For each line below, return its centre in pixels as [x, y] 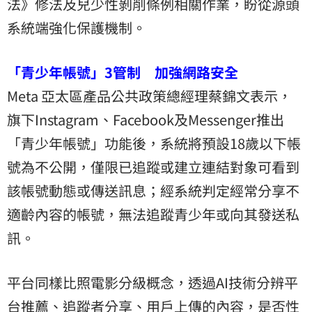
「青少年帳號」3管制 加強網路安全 [123, 72]
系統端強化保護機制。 [77, 27]
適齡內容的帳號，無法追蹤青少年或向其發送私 [153, 214]
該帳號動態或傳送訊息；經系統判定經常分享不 [153, 190]
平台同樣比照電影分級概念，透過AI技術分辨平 [153, 282]
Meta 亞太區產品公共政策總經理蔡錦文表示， [149, 95]
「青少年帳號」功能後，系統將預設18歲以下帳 [154, 143]
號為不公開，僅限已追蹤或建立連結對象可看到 [153, 166]
